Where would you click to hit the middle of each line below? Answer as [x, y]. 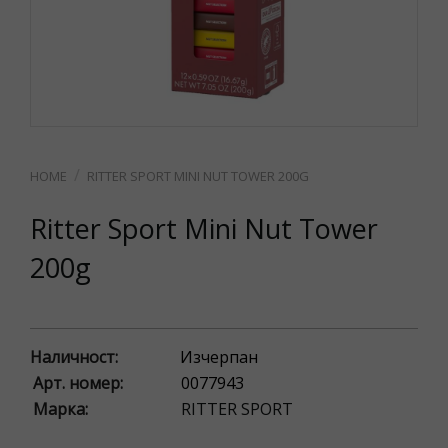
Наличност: [74, 357]
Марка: [60, 409]
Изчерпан [219, 357]
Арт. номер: [78, 383]
